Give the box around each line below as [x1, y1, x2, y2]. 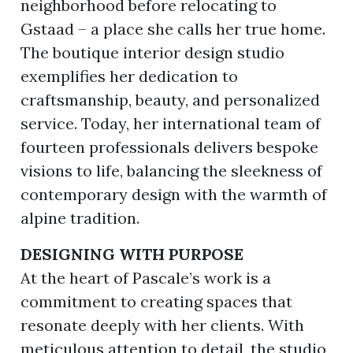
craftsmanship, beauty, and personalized [20, 89, 321, 110]
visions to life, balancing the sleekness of [20, 160, 323, 180]
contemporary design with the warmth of [20, 184, 328, 204]
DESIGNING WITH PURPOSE [20, 243, 244, 264]
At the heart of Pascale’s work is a [20, 267, 272, 288]
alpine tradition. [20, 207, 140, 228]
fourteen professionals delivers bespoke [20, 136, 319, 157]
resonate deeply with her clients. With [20, 314, 305, 335]
